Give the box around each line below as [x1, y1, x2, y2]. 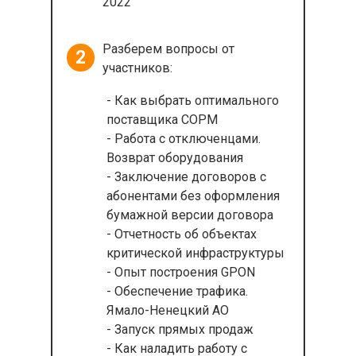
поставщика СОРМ [106, 112, 218, 127]
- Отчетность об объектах [106, 226, 257, 242]
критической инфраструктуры [106, 246, 284, 261]
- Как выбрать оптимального [106, 93, 279, 108]
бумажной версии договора [106, 207, 273, 222]
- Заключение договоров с [106, 169, 266, 184]
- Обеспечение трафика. [106, 284, 248, 299]
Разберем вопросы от [103, 41, 234, 56]
